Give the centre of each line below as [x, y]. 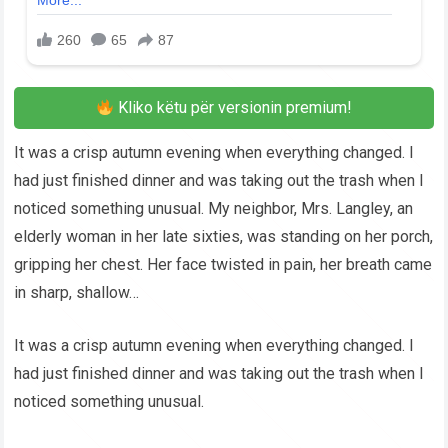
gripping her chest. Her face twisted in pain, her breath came [223, 265]
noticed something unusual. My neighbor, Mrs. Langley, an [214, 209]
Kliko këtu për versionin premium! [233, 108]
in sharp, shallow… [77, 293]
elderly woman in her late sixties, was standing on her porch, [224, 237]
